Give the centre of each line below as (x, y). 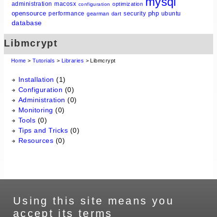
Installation (36, 80)
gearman (98, 13)
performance (67, 13)
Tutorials (44, 61)
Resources (36, 141)
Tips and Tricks (43, 131)
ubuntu (171, 13)
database (27, 23)
